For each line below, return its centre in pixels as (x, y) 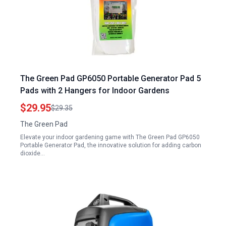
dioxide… (33, 153)
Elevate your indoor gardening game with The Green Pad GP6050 (110, 137)
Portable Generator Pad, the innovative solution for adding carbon (111, 145)
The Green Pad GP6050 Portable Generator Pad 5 (110, 78)
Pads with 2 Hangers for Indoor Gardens (95, 91)
